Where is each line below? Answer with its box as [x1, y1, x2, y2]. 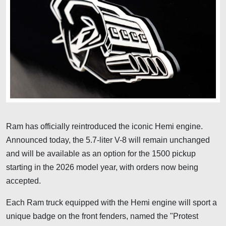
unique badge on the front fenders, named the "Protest [6, 211, 198, 220]
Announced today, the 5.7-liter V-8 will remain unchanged [6, 135, 210, 144]
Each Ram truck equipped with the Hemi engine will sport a [6, 198, 217, 207]
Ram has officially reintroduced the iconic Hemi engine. [6, 122, 203, 131]
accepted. [6, 176, 41, 185]
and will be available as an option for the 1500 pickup [6, 149, 196, 158]
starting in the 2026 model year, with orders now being [6, 162, 198, 172]
